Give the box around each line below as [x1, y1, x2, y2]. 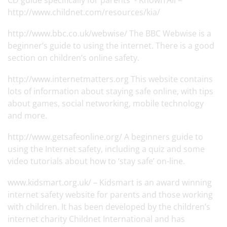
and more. [8, 110, 47, 121]
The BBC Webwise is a [127, 28, 211, 39]
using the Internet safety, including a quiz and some [8, 143, 205, 155]
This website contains [131, 73, 213, 85]
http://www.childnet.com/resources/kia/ [8, 7, 160, 18]
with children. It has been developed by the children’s [8, 201, 210, 212]
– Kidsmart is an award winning [91, 177, 212, 188]
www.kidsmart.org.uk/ [8, 177, 91, 188]
